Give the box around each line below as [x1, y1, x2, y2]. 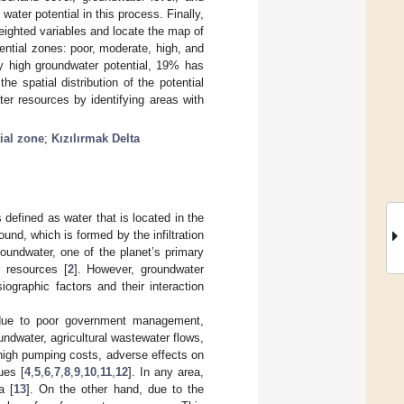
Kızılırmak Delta [51, 131, 140, 145]
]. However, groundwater [73, 262, 205, 276]
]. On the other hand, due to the [25, 381, 205, 396]
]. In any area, [127, 364, 204, 379]
